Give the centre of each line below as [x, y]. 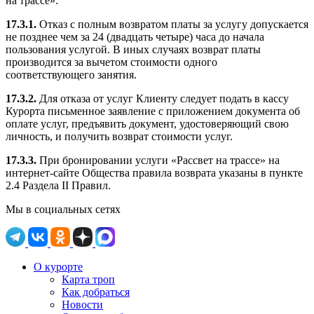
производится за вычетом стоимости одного [111, 62]
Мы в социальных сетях [63, 210]
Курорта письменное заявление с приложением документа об [153, 111]
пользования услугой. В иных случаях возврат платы [133, 50]
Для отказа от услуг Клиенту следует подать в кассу [163, 99]
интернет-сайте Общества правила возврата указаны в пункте [154, 173]
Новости [82, 305]
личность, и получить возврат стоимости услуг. [119, 137]
